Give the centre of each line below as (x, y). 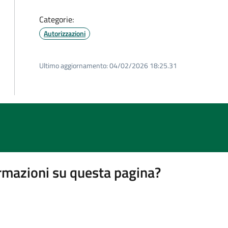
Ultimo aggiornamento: (74, 65)
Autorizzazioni (65, 33)
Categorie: (56, 19)
